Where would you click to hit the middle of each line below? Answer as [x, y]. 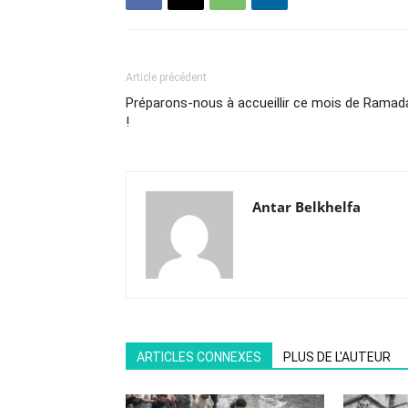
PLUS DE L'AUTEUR [337, 357]
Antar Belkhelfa [306, 207]
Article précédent [166, 77]
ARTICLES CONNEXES [199, 357]
